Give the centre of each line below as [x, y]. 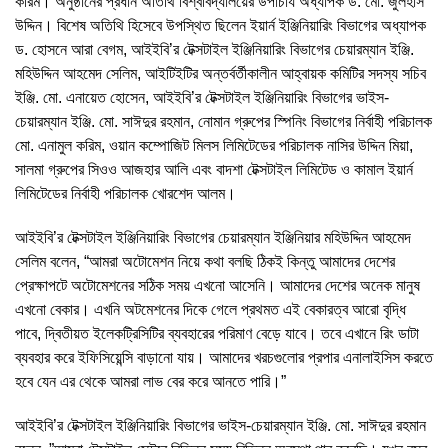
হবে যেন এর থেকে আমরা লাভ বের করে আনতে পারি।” [150, 381]
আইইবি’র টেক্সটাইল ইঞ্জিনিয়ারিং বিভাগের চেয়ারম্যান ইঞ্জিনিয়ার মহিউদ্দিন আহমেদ [213, 237]
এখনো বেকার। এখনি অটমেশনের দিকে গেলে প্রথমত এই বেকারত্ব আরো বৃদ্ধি [210, 309]
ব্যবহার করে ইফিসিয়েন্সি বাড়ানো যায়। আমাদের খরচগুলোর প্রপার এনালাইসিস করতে [224, 357]
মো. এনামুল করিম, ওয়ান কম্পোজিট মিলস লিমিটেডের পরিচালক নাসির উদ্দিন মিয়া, [214, 145]
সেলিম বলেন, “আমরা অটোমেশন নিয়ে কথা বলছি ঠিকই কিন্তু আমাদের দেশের [205, 261]
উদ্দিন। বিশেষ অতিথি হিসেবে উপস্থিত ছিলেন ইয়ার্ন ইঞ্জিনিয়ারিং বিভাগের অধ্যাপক [220, 25]
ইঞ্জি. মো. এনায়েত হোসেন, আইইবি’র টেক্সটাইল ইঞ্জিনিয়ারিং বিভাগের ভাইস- [202, 97]
